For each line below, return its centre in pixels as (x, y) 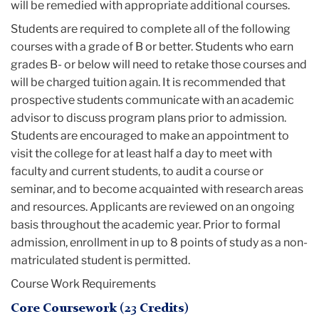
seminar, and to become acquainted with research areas (157, 189)
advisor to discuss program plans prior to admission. (148, 118)
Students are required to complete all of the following (151, 29)
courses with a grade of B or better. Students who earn (152, 47)
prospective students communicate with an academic (152, 100)
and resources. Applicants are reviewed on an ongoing (153, 207)
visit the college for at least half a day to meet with (141, 154)
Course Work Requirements (84, 284)
